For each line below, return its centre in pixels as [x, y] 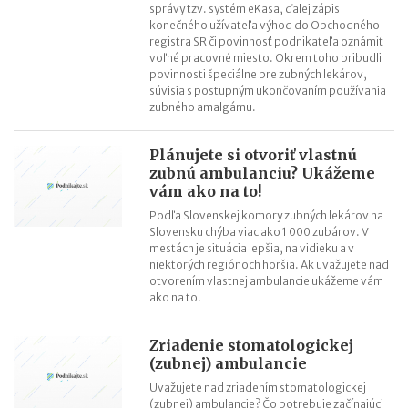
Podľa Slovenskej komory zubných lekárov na [267, 215]
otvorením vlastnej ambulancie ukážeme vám [267, 281]
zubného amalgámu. [203, 107]
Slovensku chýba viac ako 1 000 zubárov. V [260, 232]
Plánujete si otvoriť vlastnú [254, 155]
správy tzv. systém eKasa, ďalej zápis [245, 9]
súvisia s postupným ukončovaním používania [268, 91]
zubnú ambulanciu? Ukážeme [263, 173]
